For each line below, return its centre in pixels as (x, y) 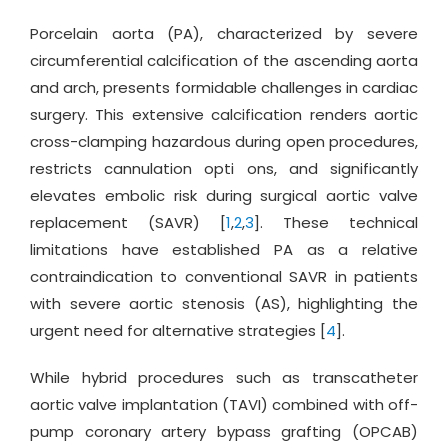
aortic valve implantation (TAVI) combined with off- (224, 404)
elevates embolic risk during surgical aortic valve (224, 195)
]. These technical (336, 222)
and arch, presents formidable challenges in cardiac (224, 87)
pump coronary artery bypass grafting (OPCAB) (224, 431)
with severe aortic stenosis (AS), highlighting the (224, 303)
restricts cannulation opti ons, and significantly (224, 168)
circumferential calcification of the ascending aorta (224, 60)
